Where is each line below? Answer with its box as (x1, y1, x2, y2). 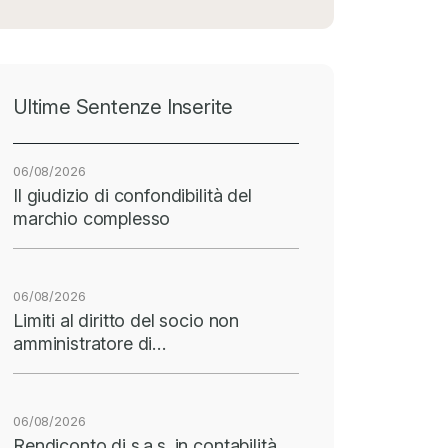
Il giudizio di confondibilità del (13, 184, 252, 206)
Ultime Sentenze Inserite (13, 94, 234, 119)
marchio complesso (13, 207, 171, 229)
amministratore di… (13, 332, 167, 354)
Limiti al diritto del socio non (13, 309, 240, 331)
